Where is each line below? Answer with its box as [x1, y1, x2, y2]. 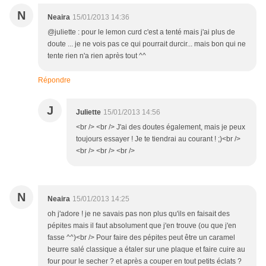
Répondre [38, 76, 71, 85]
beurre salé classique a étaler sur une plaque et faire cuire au [47, 245, 245, 254]
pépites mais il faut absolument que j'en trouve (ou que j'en [47, 221, 236, 230]
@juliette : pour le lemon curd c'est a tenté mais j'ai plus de [47, 28, 235, 37]
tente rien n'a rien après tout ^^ [47, 52, 146, 61]
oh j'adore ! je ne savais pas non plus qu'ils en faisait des [47, 210, 230, 218]
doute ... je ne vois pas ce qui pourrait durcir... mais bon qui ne [47, 40, 246, 49]
